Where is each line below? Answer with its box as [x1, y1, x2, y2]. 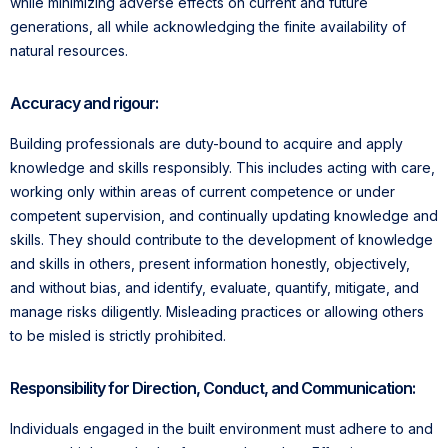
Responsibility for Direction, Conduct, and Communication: [10, 378, 415, 399]
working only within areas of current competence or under [10, 183, 395, 201]
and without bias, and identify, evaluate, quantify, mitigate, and [10, 279, 419, 297]
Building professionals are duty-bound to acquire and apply [10, 135, 403, 153]
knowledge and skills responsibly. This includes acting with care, [10, 159, 435, 177]
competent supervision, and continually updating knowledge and [10, 207, 438, 225]
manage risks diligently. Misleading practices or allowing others [10, 303, 424, 321]
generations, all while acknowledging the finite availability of [10, 18, 406, 36]
